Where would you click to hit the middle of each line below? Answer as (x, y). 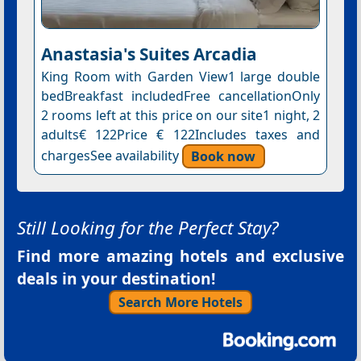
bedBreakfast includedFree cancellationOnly (180, 96)
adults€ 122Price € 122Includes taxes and (180, 135)
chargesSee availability (111, 156)
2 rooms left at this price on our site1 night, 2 (180, 116)
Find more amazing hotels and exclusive (180, 256)
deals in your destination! (116, 279)
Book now (224, 156)
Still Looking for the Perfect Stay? (148, 228)
